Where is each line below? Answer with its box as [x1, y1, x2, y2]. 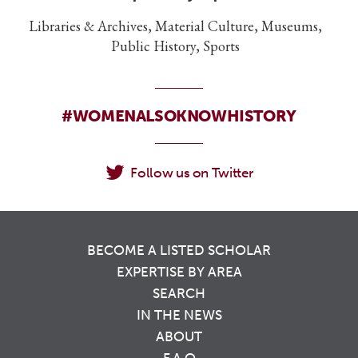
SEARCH [153, 284, 205, 301]
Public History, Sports [110, 37, 240, 56]
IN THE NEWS [136, 306, 222, 323]
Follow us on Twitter [130, 165, 253, 181]
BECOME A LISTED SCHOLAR [87, 241, 271, 258]
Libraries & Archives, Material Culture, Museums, [28, 17, 322, 36]
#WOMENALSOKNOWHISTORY [62, 106, 296, 126]
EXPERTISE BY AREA [116, 263, 242, 280]
